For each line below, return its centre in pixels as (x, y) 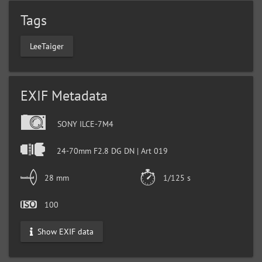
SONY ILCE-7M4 (84, 124)
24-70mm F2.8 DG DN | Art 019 (111, 151)
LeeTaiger (47, 46)
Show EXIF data (64, 231)
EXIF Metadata (64, 96)
